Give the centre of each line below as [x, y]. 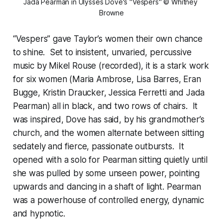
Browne [111, 13]
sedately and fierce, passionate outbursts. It [98, 147]
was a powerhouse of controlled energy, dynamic [108, 200]
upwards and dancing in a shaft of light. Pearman [107, 187]
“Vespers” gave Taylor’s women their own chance [108, 39]
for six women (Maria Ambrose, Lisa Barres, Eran [107, 79]
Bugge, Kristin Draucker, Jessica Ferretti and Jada [109, 93]
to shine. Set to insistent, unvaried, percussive [102, 53]
